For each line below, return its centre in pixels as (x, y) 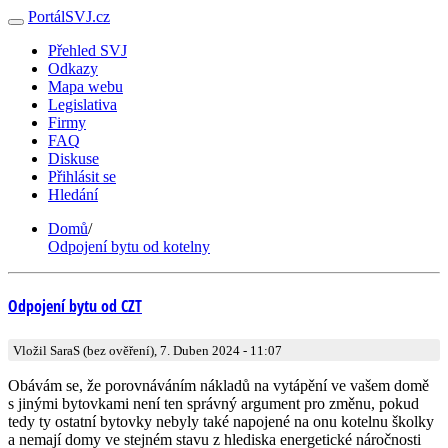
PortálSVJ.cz (69, 16)
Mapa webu (85, 86)
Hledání (73, 194)
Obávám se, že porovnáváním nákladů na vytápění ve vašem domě (218, 385)
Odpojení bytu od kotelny (129, 246)
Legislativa (82, 104)
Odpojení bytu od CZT (75, 306)
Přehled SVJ (87, 50)
